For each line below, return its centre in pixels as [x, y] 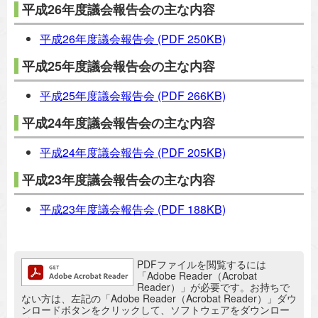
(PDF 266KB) [190, 95]
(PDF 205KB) [190, 152]
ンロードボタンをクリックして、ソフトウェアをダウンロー [155, 309]
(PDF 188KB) [190, 209]
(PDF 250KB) [190, 39]
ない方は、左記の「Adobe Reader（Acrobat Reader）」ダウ [159, 298]
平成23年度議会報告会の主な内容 [119, 180]
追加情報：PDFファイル [83, 264]
